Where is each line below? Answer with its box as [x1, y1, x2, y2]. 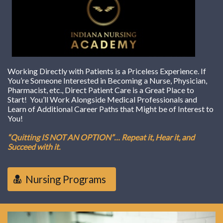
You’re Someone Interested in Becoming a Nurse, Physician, [7, 76, 207, 86]
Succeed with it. [7, 142, 62, 152]
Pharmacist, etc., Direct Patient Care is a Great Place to [7, 85, 194, 95]
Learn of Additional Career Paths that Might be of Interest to [7, 104, 214, 114]
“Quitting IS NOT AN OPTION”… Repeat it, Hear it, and [7, 132, 195, 142]
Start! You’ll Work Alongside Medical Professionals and [7, 95, 197, 105]
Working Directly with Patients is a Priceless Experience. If [7, 66, 206, 76]
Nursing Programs [25, 173, 106, 186]
